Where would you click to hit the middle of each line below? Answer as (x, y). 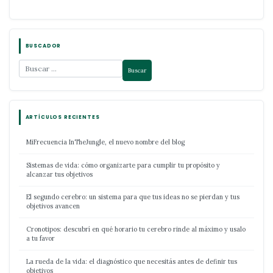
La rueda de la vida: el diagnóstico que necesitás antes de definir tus (132, 261)
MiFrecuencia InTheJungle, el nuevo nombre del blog (105, 142)
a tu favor (41, 239)
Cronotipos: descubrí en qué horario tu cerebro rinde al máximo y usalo (136, 229)
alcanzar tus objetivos (59, 174)
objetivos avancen (53, 206)
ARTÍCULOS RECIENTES (62, 117)
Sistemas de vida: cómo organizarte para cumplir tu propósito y (123, 165)
